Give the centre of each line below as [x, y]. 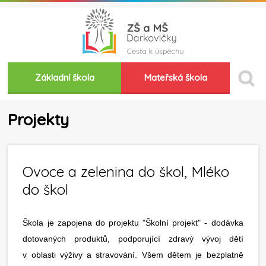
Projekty [39, 119]
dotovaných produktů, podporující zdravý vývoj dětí [133, 239]
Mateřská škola [175, 77]
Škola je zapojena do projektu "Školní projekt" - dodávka [133, 223]
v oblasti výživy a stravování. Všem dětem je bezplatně [133, 255]
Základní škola [64, 77]
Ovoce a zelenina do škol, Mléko [126, 172]
